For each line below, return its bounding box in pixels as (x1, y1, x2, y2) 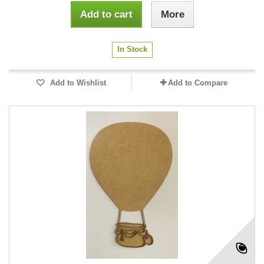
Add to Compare (167, 78, 227, 87)
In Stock (117, 45, 147, 54)
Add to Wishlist (47, 78, 106, 87)
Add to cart (80, 9, 133, 20)
